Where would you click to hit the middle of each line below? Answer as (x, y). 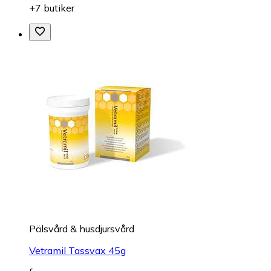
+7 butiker (52, 8)
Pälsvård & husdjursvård (82, 228)
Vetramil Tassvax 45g (77, 250)
